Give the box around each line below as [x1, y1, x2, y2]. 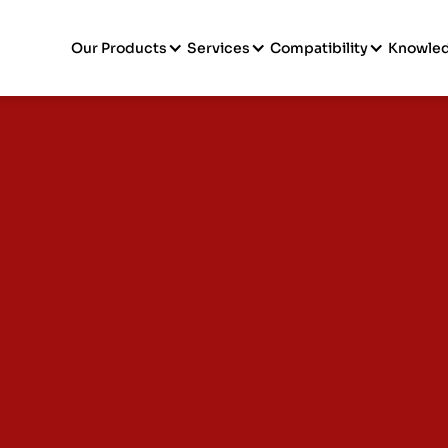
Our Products [71, 38, 168, 57]
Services [187, 38, 251, 57]
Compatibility [270, 38, 369, 57]
